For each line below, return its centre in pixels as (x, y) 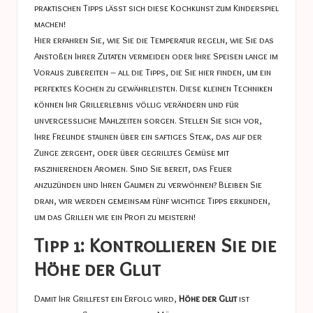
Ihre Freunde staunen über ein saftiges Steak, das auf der (148, 136)
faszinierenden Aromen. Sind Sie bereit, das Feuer (133, 168)
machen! (50, 23)
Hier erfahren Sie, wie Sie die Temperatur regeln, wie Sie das (154, 39)
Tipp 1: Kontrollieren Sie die (155, 245)
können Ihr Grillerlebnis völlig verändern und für (137, 104)
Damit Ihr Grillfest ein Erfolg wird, (107, 299)
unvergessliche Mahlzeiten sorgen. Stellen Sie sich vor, (148, 120)
